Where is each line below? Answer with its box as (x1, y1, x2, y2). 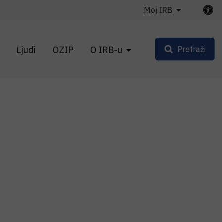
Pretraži (177, 44, 206, 54)
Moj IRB (144, 5, 172, 15)
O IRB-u (90, 44, 122, 55)
